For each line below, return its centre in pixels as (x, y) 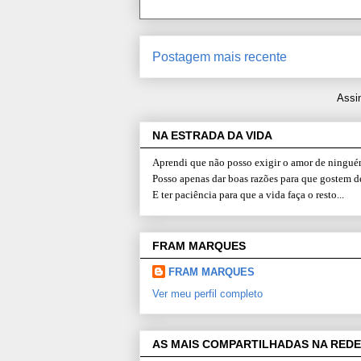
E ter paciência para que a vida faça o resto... (248, 195)
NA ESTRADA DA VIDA (212, 136)
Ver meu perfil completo (207, 293)
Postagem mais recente (220, 57)
